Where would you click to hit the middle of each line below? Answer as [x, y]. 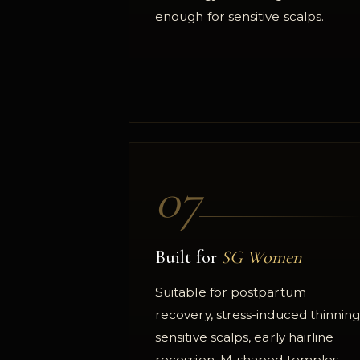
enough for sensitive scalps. [240, 17]
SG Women [262, 256]
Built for [188, 256]
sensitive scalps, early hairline [245, 337]
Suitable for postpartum [231, 292]
